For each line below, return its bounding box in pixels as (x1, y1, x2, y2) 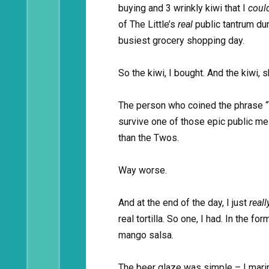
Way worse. (118, 165, 167, 176)
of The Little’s (118, 19, 178, 30)
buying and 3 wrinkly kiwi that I (118, 2, 248, 14)
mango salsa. (118, 229, 174, 241)
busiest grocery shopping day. (118, 35, 244, 46)
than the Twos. (118, 132, 179, 144)
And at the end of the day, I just (118, 197, 249, 208)
